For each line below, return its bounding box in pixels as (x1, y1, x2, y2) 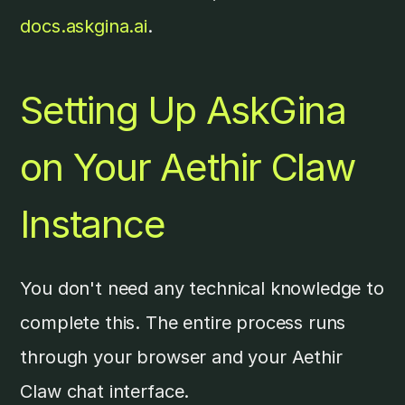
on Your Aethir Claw (20, 143, 355, 190)
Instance (20, 200, 165, 247)
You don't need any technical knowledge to (20, 277, 384, 299)
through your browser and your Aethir (20, 345, 343, 368)
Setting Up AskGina (20, 86, 346, 133)
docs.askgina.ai (20, 14, 148, 37)
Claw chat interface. (20, 380, 190, 402)
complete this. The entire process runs (20, 311, 346, 334)
